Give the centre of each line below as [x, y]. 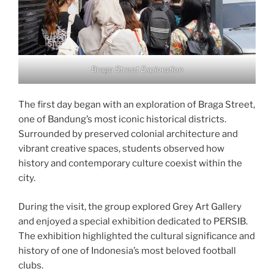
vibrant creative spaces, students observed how [121, 149]
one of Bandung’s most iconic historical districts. [122, 120]
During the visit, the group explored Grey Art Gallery [130, 206]
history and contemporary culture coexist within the [130, 164]
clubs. [31, 265]
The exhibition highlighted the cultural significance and [137, 236]
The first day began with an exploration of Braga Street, [137, 105]
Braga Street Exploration [137, 69]
